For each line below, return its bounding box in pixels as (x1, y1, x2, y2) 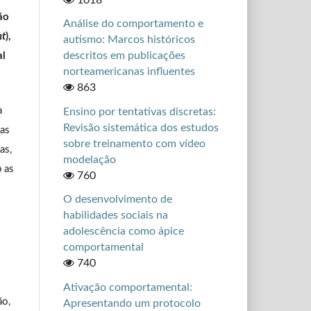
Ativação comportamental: (62, 281, 192, 293)
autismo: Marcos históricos (62, 34, 195, 46)
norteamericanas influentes (62, 66, 195, 78)
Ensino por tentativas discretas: (62, 106, 216, 117)
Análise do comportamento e (62, 18, 203, 30)
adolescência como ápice (62, 226, 184, 237)
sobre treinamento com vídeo (62, 137, 205, 149)
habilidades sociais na (62, 210, 168, 221)
